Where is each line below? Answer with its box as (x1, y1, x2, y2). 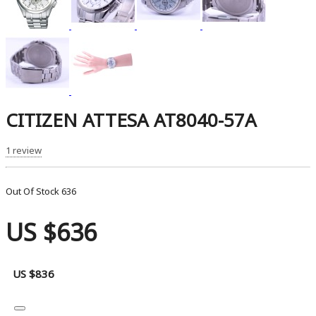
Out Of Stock (6, 184, 61, 197)
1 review (6, 143, 42, 157)
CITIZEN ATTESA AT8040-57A (6, 107, 257, 133)
